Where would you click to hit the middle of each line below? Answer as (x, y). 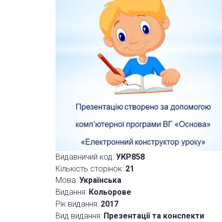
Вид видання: (79, 216)
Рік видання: (77, 204)
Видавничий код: (85, 157)
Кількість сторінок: (89, 168)
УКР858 (130, 157)
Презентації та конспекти (154, 216)
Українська (100, 180)
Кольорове (110, 192)
